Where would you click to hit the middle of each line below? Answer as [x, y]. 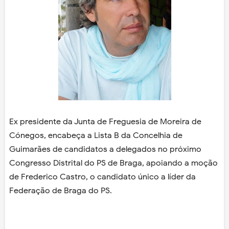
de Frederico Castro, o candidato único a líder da [102, 177]
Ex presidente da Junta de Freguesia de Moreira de [105, 122]
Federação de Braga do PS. [61, 191]
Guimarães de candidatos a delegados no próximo [105, 150]
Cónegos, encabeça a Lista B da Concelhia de [96, 136]
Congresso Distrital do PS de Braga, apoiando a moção [113, 163]
